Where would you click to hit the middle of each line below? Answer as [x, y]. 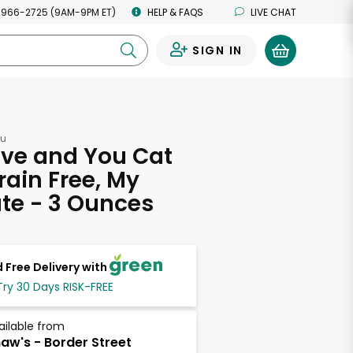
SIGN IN [217, 50]
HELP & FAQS [175, 12]
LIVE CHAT [273, 12]
